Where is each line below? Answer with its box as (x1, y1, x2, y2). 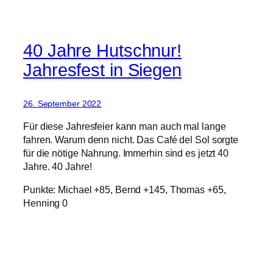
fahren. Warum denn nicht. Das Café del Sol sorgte (23, 133, 239, 145)
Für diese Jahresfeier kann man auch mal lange (23, 120, 226, 132)
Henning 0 (23, 197, 68, 209)
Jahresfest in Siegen (23, 60, 182, 80)
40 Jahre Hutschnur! (23, 40, 182, 60)
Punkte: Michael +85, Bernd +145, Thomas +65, (23, 184, 226, 196)
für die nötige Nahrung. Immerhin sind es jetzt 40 (23, 147, 229, 158)
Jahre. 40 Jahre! (23, 160, 92, 172)
